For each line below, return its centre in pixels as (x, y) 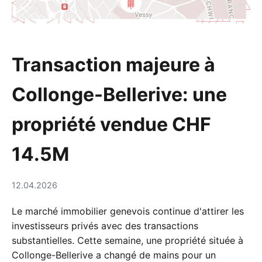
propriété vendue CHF (111, 124)
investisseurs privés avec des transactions (105, 226)
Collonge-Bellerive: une (119, 94)
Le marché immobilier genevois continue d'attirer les (128, 211)
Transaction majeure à (113, 64)
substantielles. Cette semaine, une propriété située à (127, 241)
